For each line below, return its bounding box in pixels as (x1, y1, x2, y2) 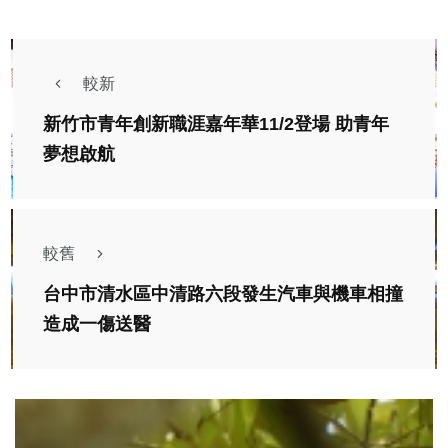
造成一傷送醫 (43, 314, 151, 335)
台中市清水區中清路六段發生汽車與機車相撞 (43, 284, 403, 305)
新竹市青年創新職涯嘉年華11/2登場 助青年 (43, 114, 389, 135)
